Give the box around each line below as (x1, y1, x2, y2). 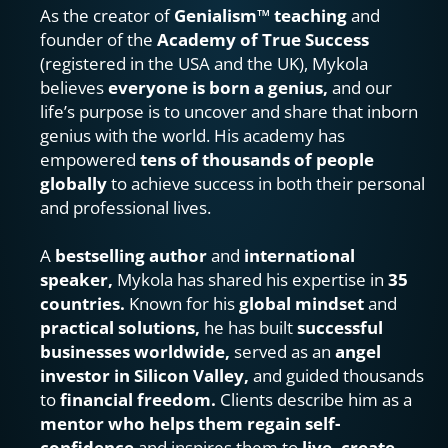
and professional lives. (40, 195, 211, 219)
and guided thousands (253, 363, 424, 387)
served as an (230, 339, 335, 363)
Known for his (125, 291, 239, 315)
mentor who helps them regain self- (40, 411, 340, 435)
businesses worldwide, (40, 339, 230, 363)
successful (297, 315, 383, 339)
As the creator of (40, 3, 174, 27)
